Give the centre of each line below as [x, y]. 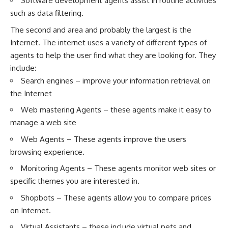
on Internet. [31, 210]
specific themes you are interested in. [75, 181]
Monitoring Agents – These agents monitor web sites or [118, 168]
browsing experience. [47, 152]
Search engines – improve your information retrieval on [116, 80]
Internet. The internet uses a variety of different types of [108, 42]
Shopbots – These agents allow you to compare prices [116, 197]
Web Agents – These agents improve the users [104, 139]
